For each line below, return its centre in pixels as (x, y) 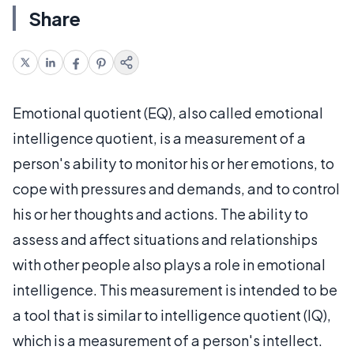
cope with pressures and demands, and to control (176, 188)
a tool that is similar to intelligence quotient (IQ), (172, 314)
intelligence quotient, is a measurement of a (159, 137)
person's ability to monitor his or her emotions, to (173, 163)
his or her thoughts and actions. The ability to (160, 213)
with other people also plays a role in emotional (169, 264)
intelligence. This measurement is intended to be (175, 289)
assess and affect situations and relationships (165, 239)
